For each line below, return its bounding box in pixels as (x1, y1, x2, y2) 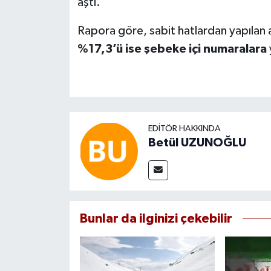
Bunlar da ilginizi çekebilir (79, 212, 232, 226)
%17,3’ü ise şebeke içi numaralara (77, 43, 269, 56)
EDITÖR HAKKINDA (148, 124, 221, 134)
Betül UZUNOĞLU (148, 137, 246, 149)
